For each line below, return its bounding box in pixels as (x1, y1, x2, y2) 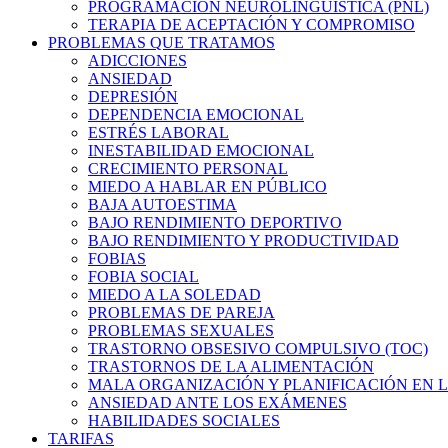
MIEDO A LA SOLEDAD (88, 286, 261, 303)
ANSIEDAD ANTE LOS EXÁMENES (88, 394, 347, 411)
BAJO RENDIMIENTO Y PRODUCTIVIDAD (88, 232, 399, 249)
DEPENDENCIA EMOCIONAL (88, 106, 304, 123)
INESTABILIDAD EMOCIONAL (88, 142, 314, 159)
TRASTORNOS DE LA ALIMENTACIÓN (88, 358, 374, 375)
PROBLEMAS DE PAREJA (88, 304, 275, 321)
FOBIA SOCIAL (88, 268, 199, 285)
